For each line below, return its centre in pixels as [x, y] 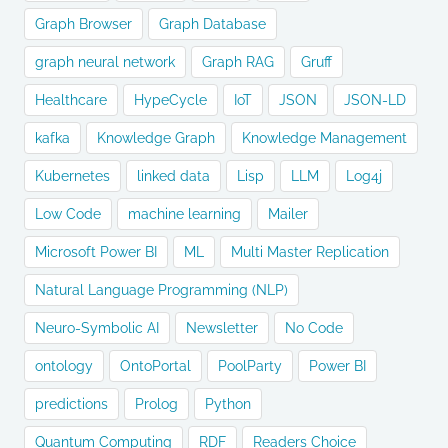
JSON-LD [375, 100]
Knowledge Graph [156, 138]
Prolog [156, 404]
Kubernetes [72, 176]
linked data [173, 176]
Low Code [68, 214]
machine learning [184, 214]
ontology [64, 366]
